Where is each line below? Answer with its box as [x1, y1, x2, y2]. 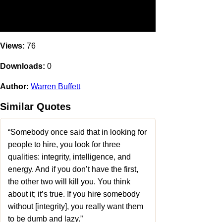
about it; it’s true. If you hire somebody [8, 190, 140, 198]
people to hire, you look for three [8, 140, 120, 149]
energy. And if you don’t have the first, [8, 165, 138, 173]
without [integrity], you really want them [8, 202, 143, 211]
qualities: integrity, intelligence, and [8, 153, 131, 161]
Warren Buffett [31, 82, 80, 91]
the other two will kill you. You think [8, 177, 130, 186]
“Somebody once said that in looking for [8, 128, 147, 136]
